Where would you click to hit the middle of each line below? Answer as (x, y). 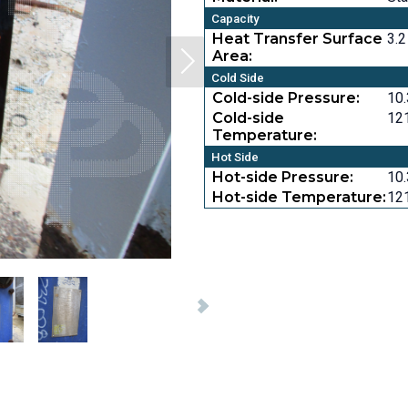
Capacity (235, 19)
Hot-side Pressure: (283, 178)
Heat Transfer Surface (297, 39)
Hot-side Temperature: (299, 198)
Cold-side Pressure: (286, 98)
